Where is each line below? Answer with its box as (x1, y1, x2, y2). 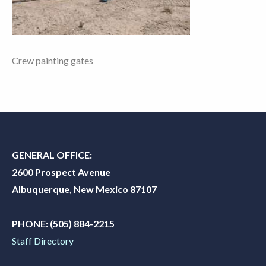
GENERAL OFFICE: (12, 148, 94, 160)
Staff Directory (12, 235, 74, 246)
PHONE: (12, 217, 48, 229)
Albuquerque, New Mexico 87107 (12, 183, 157, 195)
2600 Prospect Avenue (12, 166, 110, 178)
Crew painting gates (12, 54, 93, 66)
